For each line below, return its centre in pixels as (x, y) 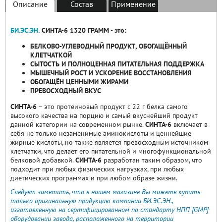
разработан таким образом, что (152, 160)
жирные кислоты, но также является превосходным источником (109, 142)
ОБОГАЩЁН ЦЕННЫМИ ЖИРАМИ (79, 82)
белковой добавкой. (43, 160)
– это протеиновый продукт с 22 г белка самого (112, 107)
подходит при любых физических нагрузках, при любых (97, 169)
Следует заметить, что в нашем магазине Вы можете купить (105, 192)
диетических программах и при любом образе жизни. (94, 178)
